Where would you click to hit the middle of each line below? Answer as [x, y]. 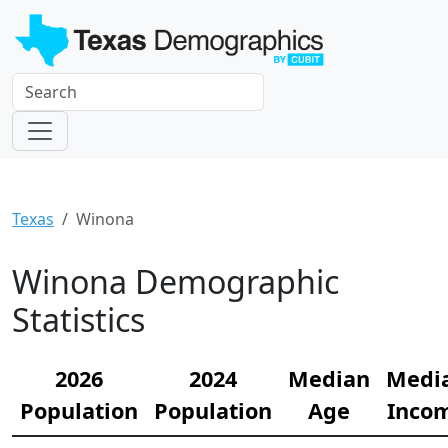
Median [329, 378]
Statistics [78, 319]
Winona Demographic [175, 281]
